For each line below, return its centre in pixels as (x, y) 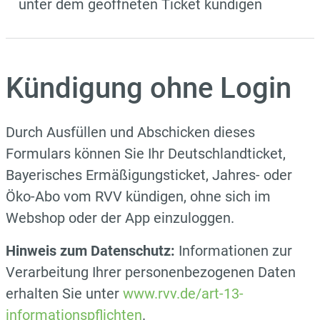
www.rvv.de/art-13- (183, 293)
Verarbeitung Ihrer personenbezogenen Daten (151, 272)
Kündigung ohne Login (149, 88)
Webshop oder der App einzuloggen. (120, 217)
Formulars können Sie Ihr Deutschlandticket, (146, 153)
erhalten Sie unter (64, 293)
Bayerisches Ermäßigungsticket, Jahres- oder (149, 175)
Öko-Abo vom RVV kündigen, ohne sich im (138, 196)
